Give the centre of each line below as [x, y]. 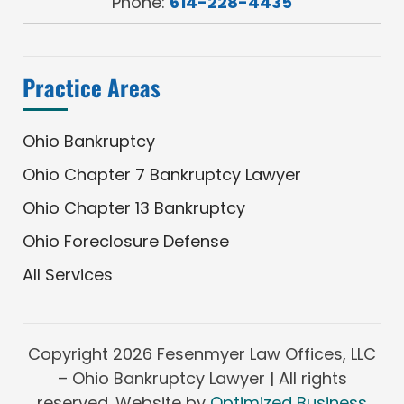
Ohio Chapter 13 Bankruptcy [133, 207]
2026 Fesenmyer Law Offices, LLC [244, 353]
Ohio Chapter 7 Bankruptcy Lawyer [161, 174]
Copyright [70, 353]
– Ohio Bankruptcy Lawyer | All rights [202, 378]
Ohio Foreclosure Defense [125, 241]
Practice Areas [91, 87]
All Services [67, 274]
